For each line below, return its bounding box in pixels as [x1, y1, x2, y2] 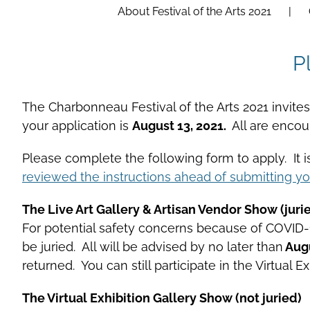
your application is [22, 118, 132, 133]
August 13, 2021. [132, 118, 232, 133]
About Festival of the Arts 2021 [118, 5, 271, 18]
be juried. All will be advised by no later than [22, 239, 283, 254]
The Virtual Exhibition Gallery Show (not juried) [22, 291, 302, 305]
